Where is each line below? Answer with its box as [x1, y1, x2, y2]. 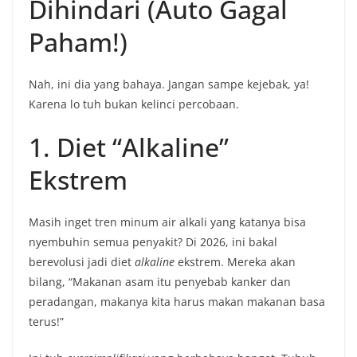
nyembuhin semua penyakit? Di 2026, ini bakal [29, 234, 277, 250]
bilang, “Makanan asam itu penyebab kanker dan [29, 274, 291, 290]
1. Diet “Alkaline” [29, 130, 229, 165]
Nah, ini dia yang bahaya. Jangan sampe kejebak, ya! [29, 76, 309, 92]
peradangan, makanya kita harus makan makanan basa [29, 294, 325, 310]
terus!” [29, 314, 64, 330]
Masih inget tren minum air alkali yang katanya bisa [29, 214, 306, 230]
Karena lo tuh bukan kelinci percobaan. [29, 96, 239, 112]
